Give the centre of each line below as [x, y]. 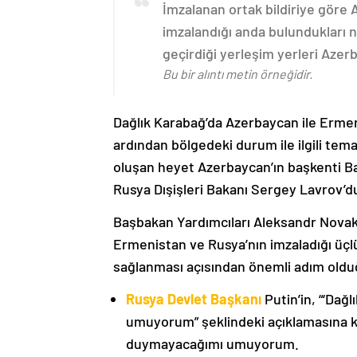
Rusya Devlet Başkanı [194, 299]
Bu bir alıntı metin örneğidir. [237, 74]
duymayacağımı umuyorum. [212, 344]
